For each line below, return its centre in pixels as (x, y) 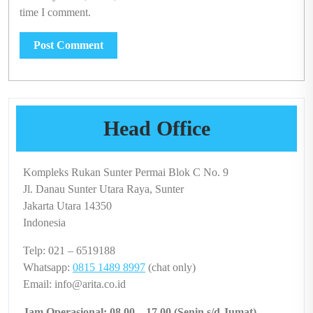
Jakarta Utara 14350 (67, 206)
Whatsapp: (48, 267)
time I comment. (55, 12)
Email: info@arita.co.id (74, 284)
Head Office (156, 128)
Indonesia (44, 223)
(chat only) (170, 267)
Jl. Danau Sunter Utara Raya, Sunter (103, 189)
